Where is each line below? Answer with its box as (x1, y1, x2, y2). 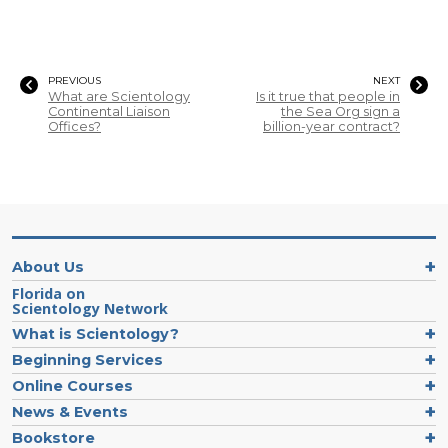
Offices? (48, 118, 101, 134)
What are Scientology (48, 88, 190, 104)
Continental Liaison (48, 103, 170, 119)
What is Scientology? (12, 324, 179, 343)
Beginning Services (12, 350, 163, 369)
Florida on (12, 283, 85, 303)
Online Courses (12, 376, 133, 395)
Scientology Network (12, 298, 168, 318)
